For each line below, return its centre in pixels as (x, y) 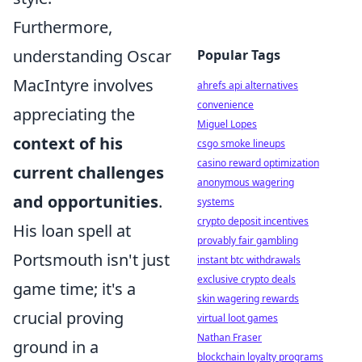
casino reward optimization (258, 163)
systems (216, 202)
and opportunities (86, 202)
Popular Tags (239, 55)
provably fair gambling (248, 240)
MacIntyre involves (83, 86)
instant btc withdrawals (249, 260)
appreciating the (74, 115)
